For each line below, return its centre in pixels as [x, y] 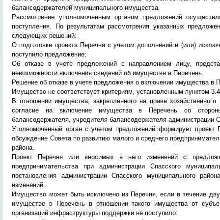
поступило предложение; [49, 54]
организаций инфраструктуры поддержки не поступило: [95, 213]
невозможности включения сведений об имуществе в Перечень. [108, 73]
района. [23, 148]
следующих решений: [44, 36]
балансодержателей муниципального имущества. [86, 8]
